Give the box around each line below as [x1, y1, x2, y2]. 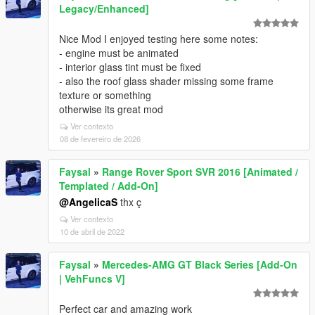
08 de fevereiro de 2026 [60, 133, 141, 145]
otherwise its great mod [59, 102, 163, 117]
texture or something [59, 88, 151, 103]
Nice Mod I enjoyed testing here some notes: [59, 32, 258, 46]
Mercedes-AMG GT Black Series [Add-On [102, 257, 297, 272]
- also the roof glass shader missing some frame [59, 74, 274, 89]
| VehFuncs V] [59, 271, 125, 286]
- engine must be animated [59, 46, 179, 60]
